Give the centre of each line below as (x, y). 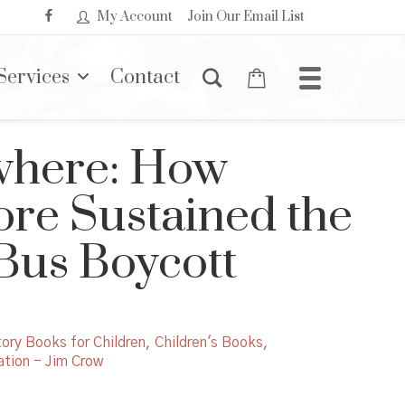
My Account (135, 17)
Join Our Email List (246, 17)
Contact (145, 77)
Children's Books (209, 342)
